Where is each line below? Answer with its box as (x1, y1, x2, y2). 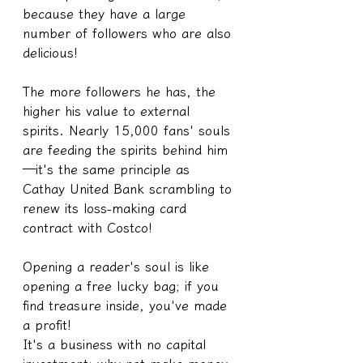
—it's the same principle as (23, 162, 194, 176)
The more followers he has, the (23, 84, 220, 98)
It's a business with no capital (23, 337, 211, 351)
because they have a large (23, 6, 190, 20)
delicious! (23, 45, 78, 59)
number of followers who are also (23, 26, 236, 40)
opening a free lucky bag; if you (23, 279, 224, 293)
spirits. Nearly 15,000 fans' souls (23, 123, 235, 137)
